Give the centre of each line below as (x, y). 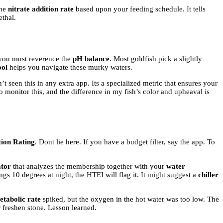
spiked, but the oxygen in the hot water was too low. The (130, 199)
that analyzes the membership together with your (89, 167)
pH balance (91, 59)
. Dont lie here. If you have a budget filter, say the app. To (125, 142)
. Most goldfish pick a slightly (156, 59)
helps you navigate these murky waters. (70, 67)
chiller (208, 175)
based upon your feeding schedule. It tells (140, 9)
